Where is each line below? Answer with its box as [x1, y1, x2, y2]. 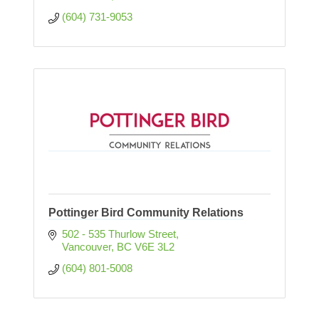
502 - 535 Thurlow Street [61, 228, 176, 241]
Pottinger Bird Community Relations [48, 206, 244, 219]
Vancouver [61, 241, 111, 253]
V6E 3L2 [134, 241, 174, 253]
